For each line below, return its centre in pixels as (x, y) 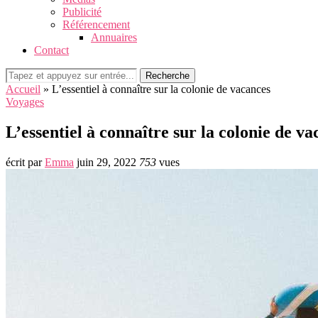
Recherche (168, 76)
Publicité (82, 12)
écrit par (25, 162)
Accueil (23, 89)
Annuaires (114, 37)
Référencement (96, 24)
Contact (51, 50)
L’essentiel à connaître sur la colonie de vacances (161, 89)
